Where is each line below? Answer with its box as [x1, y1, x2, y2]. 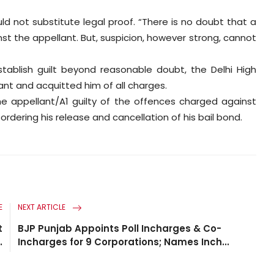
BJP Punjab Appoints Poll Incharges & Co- [18, 221, 222, 235]
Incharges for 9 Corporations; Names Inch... [18, 235, 230, 248]
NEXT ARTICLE [18, 202, 68, 213]
